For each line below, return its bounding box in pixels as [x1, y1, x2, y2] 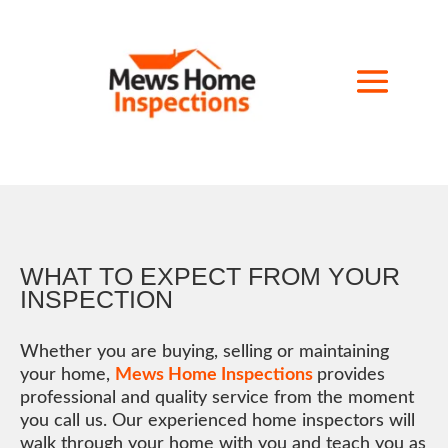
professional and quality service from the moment [20, 389, 415, 408]
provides [317, 366, 386, 385]
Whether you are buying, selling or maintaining [20, 343, 390, 362]
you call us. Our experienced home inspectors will [20, 412, 416, 431]
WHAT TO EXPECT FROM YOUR [20, 262, 401, 291]
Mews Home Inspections [115, 366, 314, 385]
